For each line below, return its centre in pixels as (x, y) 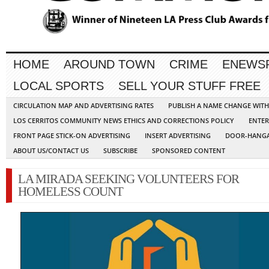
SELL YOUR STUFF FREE (189, 86)
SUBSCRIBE (120, 151)
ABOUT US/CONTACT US (51, 151)
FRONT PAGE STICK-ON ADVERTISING (72, 136)
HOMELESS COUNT (71, 192)
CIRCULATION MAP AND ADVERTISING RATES (83, 106)
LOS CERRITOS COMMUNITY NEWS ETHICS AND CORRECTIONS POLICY (124, 121)
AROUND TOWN (109, 65)
